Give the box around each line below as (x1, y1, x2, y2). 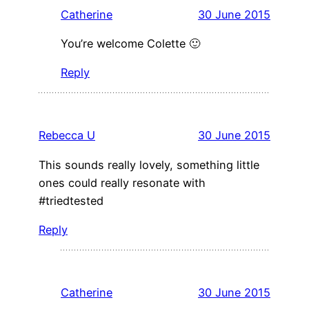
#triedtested (39, 193, 103, 208)
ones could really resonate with (39, 175, 206, 190)
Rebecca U (39, 128, 95, 143)
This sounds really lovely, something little (39, 157, 259, 172)
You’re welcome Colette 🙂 (61, 36, 200, 50)
